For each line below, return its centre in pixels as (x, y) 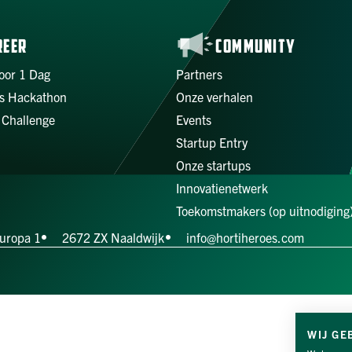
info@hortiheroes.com (245, 238)
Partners (199, 73)
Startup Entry (212, 142)
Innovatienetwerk (222, 187)
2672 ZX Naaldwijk (114, 238)
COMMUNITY (256, 48)
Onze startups (213, 165)
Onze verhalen (214, 96)
